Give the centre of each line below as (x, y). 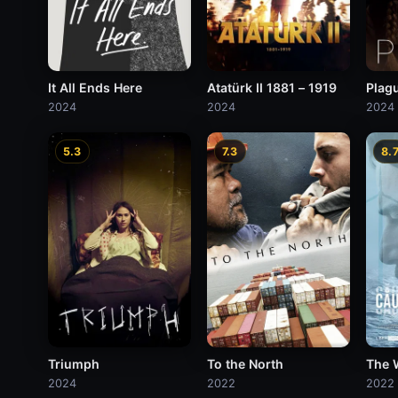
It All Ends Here (95, 87)
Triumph (73, 363)
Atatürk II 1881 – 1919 (271, 87)
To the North (245, 363)
